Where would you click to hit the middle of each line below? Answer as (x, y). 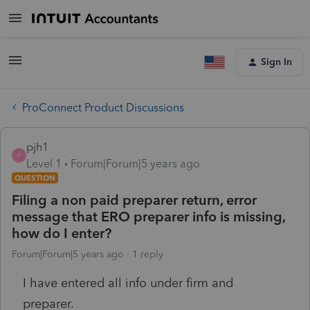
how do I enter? (62, 233)
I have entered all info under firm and (128, 283)
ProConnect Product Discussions (103, 107)
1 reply (148, 254)
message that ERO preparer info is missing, (148, 216)
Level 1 (44, 163)
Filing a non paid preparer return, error (134, 200)
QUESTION (35, 177)
